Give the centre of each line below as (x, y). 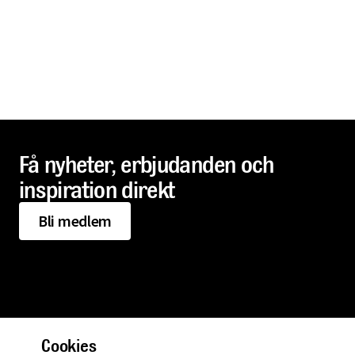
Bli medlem (75, 221)
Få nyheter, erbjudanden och (147, 164)
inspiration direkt (97, 189)
